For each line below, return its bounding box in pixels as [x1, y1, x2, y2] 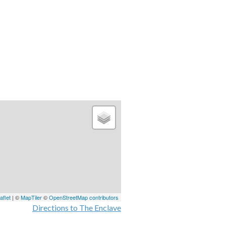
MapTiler [21, 193, 42, 201]
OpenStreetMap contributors [49, 193, 119, 201]
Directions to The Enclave [32, 202, 121, 212]
